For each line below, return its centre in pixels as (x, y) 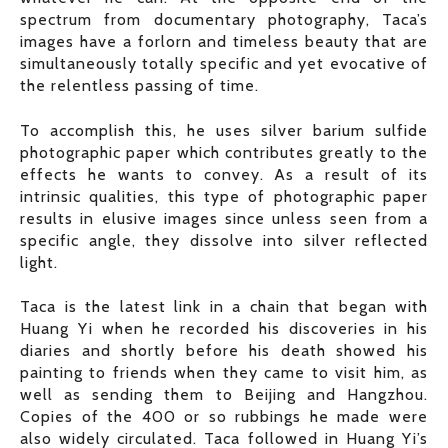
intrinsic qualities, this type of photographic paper (224, 196)
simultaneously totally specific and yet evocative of (224, 64)
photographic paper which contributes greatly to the (224, 152)
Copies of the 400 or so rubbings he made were (224, 417)
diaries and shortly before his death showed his (224, 351)
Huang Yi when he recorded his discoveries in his (224, 329)
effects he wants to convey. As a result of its (224, 174)
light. (39, 262)
